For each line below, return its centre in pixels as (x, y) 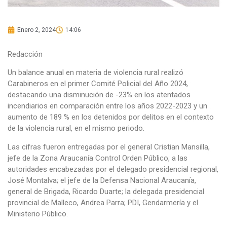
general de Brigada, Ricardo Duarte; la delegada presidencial (106, 191)
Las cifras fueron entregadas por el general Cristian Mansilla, (109, 147)
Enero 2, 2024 (36, 30)
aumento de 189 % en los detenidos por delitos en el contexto (111, 117)
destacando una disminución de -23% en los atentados (99, 95)
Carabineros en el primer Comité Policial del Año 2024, (98, 84)
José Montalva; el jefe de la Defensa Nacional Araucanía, (102, 180)
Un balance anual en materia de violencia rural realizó (96, 73)
